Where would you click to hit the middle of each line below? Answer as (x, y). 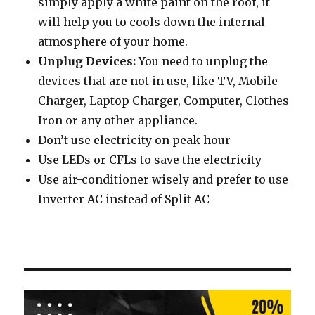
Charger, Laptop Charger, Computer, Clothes (164, 100)
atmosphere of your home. (113, 41)
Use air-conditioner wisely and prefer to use (163, 179)
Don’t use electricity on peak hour (135, 140)
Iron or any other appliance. (118, 120)
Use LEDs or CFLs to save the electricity (150, 159)
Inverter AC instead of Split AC (124, 199)
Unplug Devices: (87, 61)
